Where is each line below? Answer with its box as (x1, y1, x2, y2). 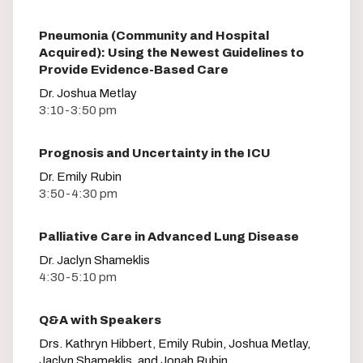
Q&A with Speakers (39, 313, 161, 327)
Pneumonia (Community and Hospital (39, 28, 269, 42)
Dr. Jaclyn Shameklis (39, 253, 150, 267)
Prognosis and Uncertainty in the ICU (39, 146, 271, 160)
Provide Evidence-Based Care (39, 62, 228, 76)
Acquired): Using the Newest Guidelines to (39, 45, 304, 59)
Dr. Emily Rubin (39, 169, 122, 183)
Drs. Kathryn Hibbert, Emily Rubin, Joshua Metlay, (39, 336, 310, 350)
